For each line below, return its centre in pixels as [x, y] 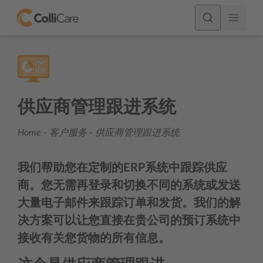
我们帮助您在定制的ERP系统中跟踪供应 [122, 168]
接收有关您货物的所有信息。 [94, 238]
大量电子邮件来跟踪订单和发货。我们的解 [129, 203]
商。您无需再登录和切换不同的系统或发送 [129, 186]
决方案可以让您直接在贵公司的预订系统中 [129, 221]
